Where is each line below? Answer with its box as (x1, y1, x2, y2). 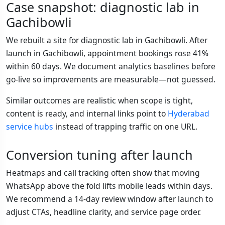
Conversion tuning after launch (6, 146, 193, 164)
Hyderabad (168, 108, 209, 120)
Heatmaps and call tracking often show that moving (6, 167, 200, 179)
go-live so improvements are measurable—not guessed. (6, 74, 215, 85)
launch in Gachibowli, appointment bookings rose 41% (6, 48, 208, 59)
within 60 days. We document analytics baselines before (6, 61, 215, 72)
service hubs (6, 121, 53, 133)
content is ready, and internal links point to (6, 108, 168, 120)
